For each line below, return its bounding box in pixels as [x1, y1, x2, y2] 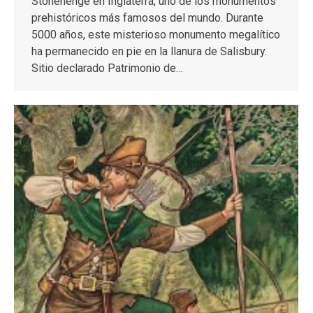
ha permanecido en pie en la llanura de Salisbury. [31, 44, 267, 58]
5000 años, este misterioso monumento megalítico [31, 27, 280, 41]
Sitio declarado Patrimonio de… [31, 61, 183, 75]
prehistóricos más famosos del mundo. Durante [31, 10, 263, 24]
